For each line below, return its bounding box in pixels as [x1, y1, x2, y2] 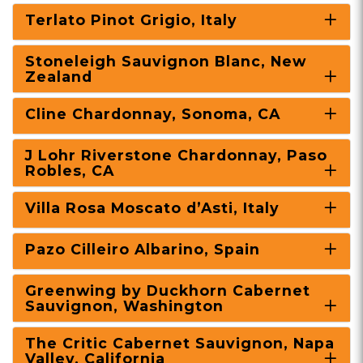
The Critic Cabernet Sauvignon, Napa [25, 335, 335, 352]
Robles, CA [25, 162, 114, 179]
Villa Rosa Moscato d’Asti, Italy [25, 199, 280, 216]
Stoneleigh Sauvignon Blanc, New [25, 53, 306, 70]
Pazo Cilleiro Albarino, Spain [25, 241, 260, 258]
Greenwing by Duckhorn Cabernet [25, 282, 310, 299]
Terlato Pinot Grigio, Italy [25, 11, 237, 28]
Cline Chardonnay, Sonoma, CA [25, 105, 280, 122]
